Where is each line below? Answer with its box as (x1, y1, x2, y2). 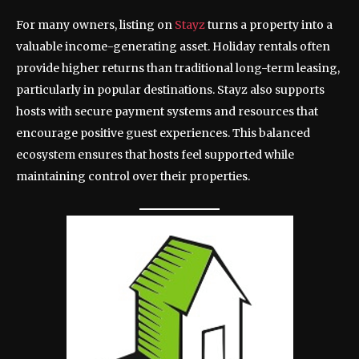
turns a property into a (208, 18, 333, 33)
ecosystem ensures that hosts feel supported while (16, 147, 294, 163)
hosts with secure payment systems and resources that (16, 104, 318, 119)
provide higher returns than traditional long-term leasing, (16, 61, 340, 76)
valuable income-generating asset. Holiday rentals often (16, 39, 330, 54)
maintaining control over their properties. (16, 169, 250, 184)
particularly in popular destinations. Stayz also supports (16, 83, 325, 98)
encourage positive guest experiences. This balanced (16, 126, 310, 141)
